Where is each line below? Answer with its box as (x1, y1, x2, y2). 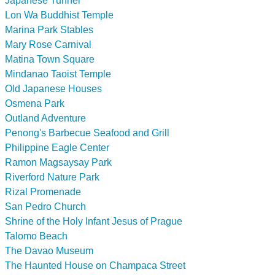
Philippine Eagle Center (5, 142, 109, 153)
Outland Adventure (5, 112, 86, 123)
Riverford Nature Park (5, 171, 99, 182)
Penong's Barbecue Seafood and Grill (5, 127, 169, 138)
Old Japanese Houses (5, 83, 102, 94)
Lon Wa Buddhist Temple (5, 9, 114, 20)
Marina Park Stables (5, 24, 93, 35)
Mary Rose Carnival (5, 39, 91, 50)
